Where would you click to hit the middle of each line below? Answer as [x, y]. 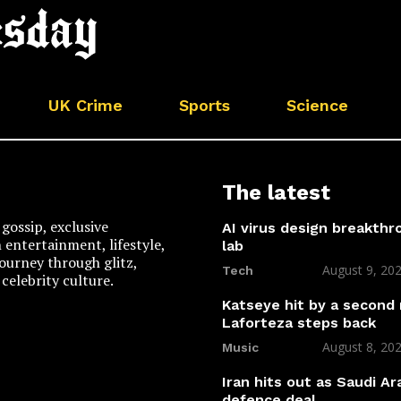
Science [317, 106]
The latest [276, 193]
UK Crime [85, 106]
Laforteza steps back [299, 323]
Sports [205, 106]
